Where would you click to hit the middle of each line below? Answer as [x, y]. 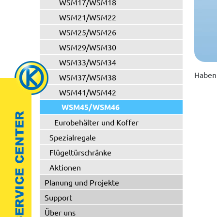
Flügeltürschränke [80, 152]
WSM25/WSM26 [88, 32]
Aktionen [65, 167]
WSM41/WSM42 [88, 92]
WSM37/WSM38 [88, 77]
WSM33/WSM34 [88, 62]
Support [58, 197]
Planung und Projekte [82, 182]
